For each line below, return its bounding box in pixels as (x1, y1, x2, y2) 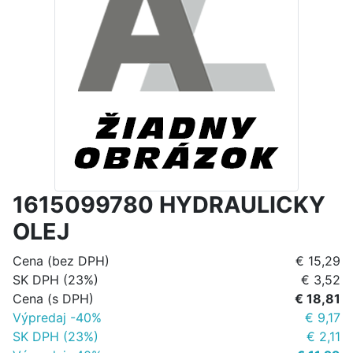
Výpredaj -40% (13, 310, 102, 326)
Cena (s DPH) (13, 291, 94, 307)
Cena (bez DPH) (13, 253, 110, 269)
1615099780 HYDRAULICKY (13, 191, 325, 219)
